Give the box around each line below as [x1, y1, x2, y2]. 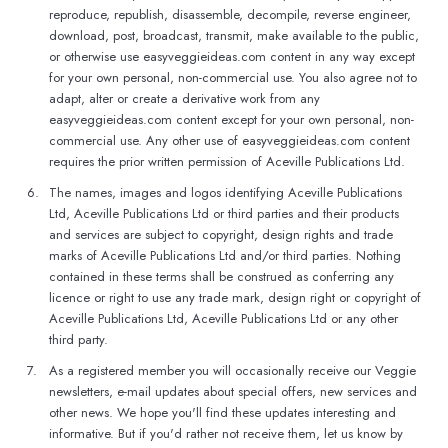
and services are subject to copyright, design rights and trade [49, 225, 393, 244]
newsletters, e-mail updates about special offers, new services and [49, 382, 417, 401]
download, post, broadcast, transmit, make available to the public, [49, 26, 419, 45]
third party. [49, 330, 108, 349]
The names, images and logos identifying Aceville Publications [49, 183, 402, 202]
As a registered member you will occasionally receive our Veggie [49, 361, 416, 380]
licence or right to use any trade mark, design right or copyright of [49, 288, 421, 307]
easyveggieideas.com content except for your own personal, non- [49, 110, 414, 129]
